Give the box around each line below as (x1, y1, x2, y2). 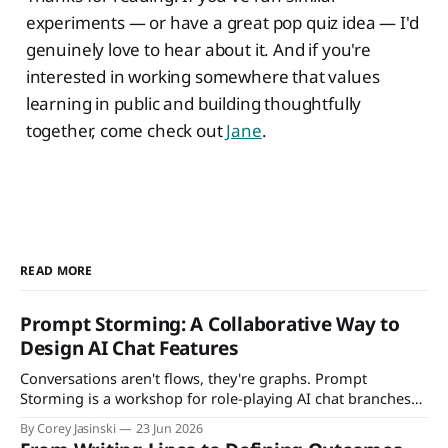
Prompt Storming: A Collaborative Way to (20, 310, 400, 337)
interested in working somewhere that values (25, 64, 380, 88)
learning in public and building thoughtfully (25, 91, 362, 115)
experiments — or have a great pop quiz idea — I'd (25, 10, 419, 34)
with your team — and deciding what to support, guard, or (20, 407, 420, 428)
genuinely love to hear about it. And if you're (25, 37, 371, 61)
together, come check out (25, 118, 227, 142)
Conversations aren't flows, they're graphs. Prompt (20, 367, 367, 388)
